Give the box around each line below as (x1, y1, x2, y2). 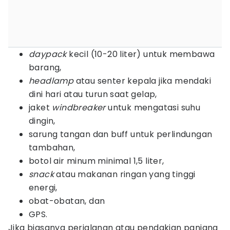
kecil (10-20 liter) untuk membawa (66, 48, 215, 60)
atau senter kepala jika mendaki (73, 75, 212, 87)
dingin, (29, 115, 55, 127)
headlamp (29, 75, 74, 87)
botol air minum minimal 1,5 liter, (29, 155, 164, 167)
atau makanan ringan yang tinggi (54, 168, 196, 180)
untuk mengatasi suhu (105, 102, 201, 113)
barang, (29, 62, 62, 73)
